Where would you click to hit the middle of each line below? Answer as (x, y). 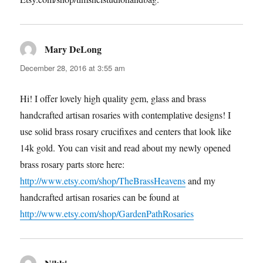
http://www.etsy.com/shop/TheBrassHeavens (103, 181)
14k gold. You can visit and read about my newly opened (126, 148)
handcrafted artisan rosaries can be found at (100, 197)
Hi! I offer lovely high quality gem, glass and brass (113, 99)
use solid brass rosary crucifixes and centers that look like (126, 131)
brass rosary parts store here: (73, 164)
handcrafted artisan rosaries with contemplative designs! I (126, 115)
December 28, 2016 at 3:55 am (73, 68)
